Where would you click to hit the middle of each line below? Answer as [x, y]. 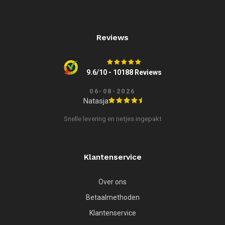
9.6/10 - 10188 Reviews [124, 72]
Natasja [96, 101]
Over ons [113, 182]
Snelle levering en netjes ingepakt [113, 118]
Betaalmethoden [113, 197]
